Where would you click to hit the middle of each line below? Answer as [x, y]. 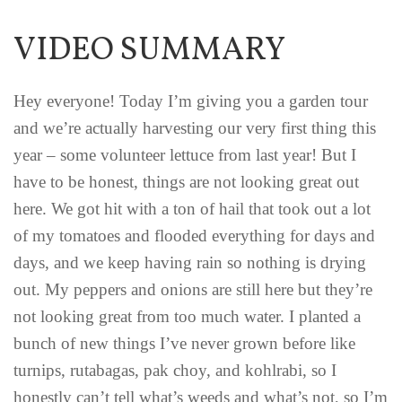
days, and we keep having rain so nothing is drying [190, 262]
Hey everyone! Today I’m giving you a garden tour [191, 100]
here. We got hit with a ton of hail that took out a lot [192, 208]
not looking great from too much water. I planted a [187, 316]
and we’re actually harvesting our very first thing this [195, 127]
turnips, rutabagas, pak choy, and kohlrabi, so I [175, 370]
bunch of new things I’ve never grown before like [184, 343]
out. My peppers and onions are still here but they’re [193, 289]
